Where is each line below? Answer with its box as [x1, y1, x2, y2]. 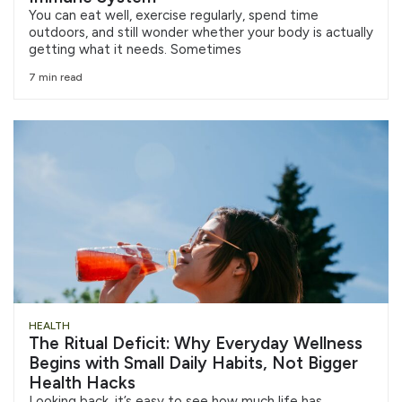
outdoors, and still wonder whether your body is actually [29, 23, 373, 40]
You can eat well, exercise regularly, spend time [29, 6, 319, 23]
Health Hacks [29, 371, 135, 393]
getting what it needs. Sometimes [29, 40, 241, 57]
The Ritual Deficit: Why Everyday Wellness [29, 332, 363, 354]
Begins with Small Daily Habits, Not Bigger [29, 352, 358, 373]
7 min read [29, 70, 83, 83]
